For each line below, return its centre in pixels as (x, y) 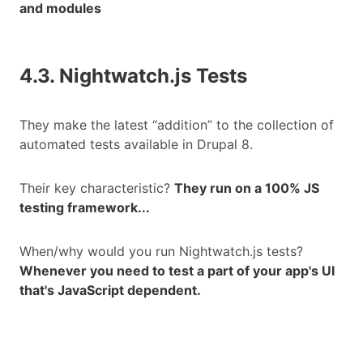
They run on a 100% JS (247, 188)
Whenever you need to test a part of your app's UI (177, 271)
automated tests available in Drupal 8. (138, 145)
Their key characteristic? (97, 188)
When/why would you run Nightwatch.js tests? (161, 252)
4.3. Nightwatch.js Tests (133, 76)
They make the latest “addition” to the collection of (177, 125)
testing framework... (85, 208)
